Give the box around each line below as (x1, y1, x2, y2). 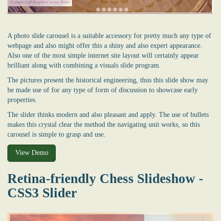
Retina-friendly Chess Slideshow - (7, 171, 203, 186)
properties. (7, 96, 37, 104)
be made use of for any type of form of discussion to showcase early (7, 86, 198, 94)
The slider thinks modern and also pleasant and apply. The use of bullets (7, 110, 209, 118)
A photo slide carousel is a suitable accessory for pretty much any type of (7, 32, 211, 39)
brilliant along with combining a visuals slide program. (7, 61, 161, 69)
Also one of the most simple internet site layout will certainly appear (7, 51, 199, 59)
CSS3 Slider (7, 185, 77, 200)
